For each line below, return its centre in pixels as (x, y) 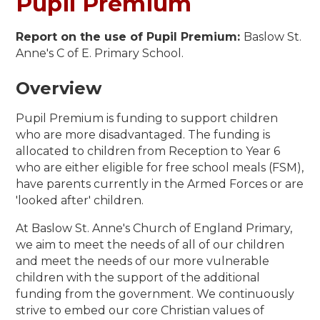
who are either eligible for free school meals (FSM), (160, 167)
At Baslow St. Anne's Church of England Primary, (154, 228)
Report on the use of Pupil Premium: (130, 36)
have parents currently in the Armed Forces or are (160, 184)
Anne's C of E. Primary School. (100, 53)
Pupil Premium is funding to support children (147, 118)
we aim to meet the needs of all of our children (150, 244)
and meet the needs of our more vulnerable (143, 261)
